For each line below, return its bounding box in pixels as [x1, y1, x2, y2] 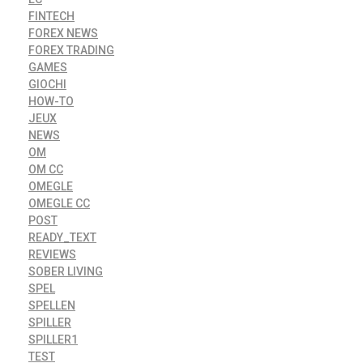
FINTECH [28, 10, 75, 23]
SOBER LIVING [28, 265, 103, 279]
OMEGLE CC [28, 197, 90, 211]
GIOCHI [28, 78, 66, 92]
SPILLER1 [28, 333, 78, 347]
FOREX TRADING [28, 44, 114, 58]
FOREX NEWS [28, 27, 98, 41]
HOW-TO [28, 95, 74, 109]
